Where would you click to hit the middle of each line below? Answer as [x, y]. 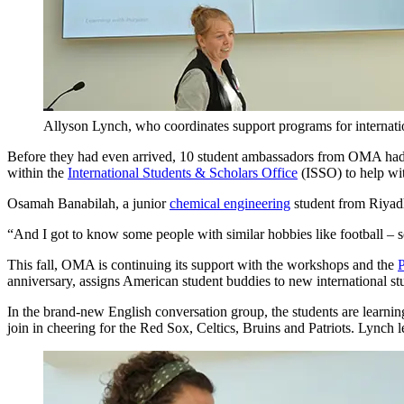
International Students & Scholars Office [183, 172]
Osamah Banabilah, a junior [88, 203]
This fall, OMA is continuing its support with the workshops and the [202, 264]
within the [37, 172]
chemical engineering [230, 203]
